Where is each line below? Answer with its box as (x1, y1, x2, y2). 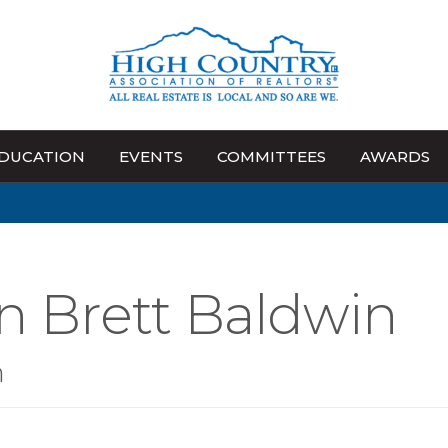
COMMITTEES (217, 147, 326, 166)
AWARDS (360, 147, 430, 166)
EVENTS (119, 147, 183, 166)
